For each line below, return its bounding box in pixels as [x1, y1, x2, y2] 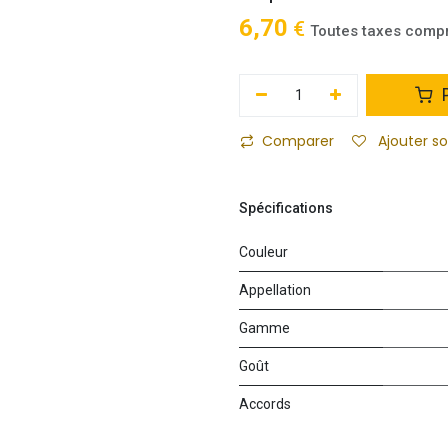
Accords [239, 395, 291, 412]
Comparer [262, 130, 334, 151]
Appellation [239, 281, 311, 298]
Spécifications [239, 199, 333, 216]
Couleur [239, 243, 288, 260]
